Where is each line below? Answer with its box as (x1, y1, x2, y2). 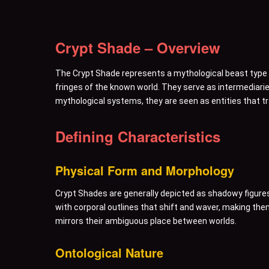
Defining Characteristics (55, 125, 220, 147)
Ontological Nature (55, 243, 163, 261)
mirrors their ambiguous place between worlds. (55, 216, 237, 226)
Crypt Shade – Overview (55, 37, 220, 58)
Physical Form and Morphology (55, 161, 234, 179)
